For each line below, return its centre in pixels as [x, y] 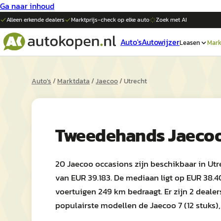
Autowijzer [161, 42]
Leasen [190, 42]
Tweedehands [112, 135]
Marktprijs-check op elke [104, 20]
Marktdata [74, 81]
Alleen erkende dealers [36, 20]
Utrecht [135, 81]
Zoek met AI [171, 20]
